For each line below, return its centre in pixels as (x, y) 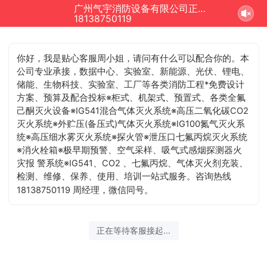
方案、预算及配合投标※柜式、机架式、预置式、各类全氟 (131, 97)
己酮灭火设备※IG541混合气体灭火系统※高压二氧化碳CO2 (133, 111)
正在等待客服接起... (133, 230)
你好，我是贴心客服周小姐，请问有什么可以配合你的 (124, 58)
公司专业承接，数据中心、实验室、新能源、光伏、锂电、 (133, 71)
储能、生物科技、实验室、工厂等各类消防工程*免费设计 (131, 84)
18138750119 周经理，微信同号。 (85, 190)
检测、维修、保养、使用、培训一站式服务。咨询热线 (124, 176)
